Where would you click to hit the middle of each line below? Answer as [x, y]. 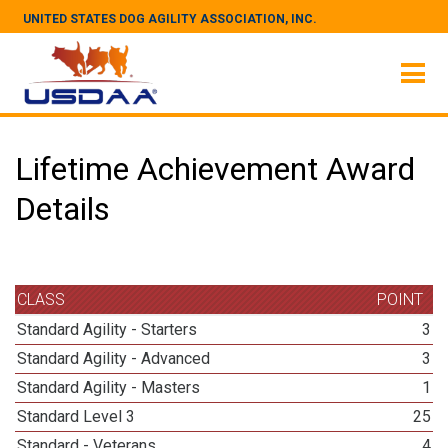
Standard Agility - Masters [109, 387]
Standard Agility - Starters [107, 329]
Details [62, 209]
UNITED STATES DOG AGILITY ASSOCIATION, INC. [170, 19]
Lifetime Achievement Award [215, 169]
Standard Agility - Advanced [114, 358]
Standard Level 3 [76, 416]
